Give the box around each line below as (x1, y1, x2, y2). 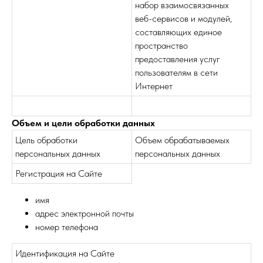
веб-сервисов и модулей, (135, 13, 232, 24)
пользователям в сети (135, 67, 218, 78)
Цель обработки (15, 134, 77, 146)
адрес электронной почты (35, 208, 136, 219)
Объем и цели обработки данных (12, 117, 155, 129)
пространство (135, 40, 188, 51)
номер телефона (35, 221, 98, 232)
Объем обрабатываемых (135, 134, 230, 146)
